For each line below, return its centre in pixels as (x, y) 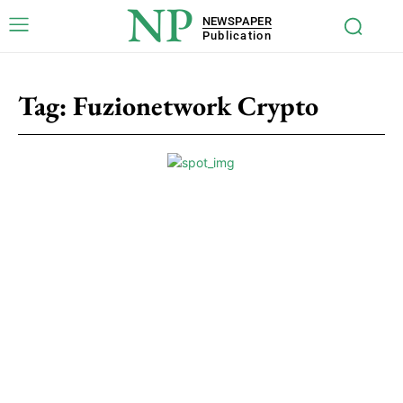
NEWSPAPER (237, 21)
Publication (237, 35)
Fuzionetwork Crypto (196, 106)
